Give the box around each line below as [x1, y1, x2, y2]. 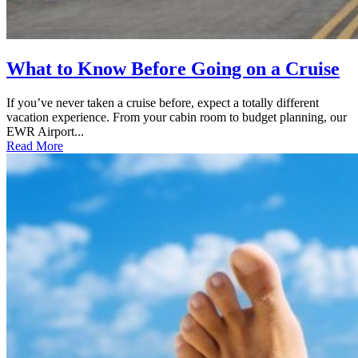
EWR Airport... [6, 125, 84, 139]
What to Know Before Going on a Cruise [6, 58, 340, 80]
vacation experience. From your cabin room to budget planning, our [6, 110, 347, 125]
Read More [6, 139, 63, 153]
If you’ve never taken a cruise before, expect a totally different [6, 96, 319, 110]
